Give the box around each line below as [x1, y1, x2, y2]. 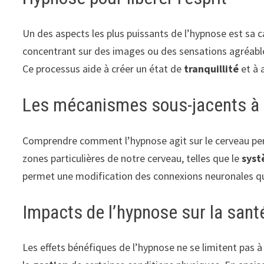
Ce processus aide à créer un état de [22, 62, 184, 76]
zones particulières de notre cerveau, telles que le [22, 151, 242, 165]
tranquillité [184, 62, 239, 76]
